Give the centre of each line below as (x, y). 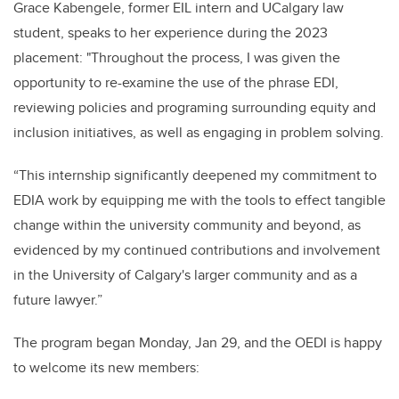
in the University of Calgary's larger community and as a (185, 275)
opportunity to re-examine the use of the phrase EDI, (176, 83)
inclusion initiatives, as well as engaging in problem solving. (199, 133)
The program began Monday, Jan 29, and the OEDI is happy (198, 343)
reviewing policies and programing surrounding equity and (195, 108)
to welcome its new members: (106, 368)
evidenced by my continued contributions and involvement (197, 250)
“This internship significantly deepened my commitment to (195, 175)
